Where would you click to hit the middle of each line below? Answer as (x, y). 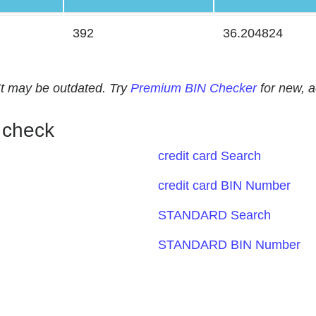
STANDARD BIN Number (229, 245)
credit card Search (209, 156)
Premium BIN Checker (194, 88)
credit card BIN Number (224, 186)
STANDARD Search (214, 215)
